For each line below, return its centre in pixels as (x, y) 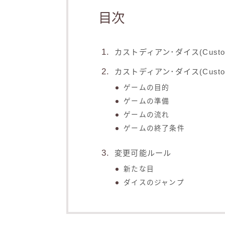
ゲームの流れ (147, 115)
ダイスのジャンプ (154, 183)
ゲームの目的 (147, 88)
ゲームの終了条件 (154, 129)
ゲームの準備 (147, 101)
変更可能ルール (143, 153)
